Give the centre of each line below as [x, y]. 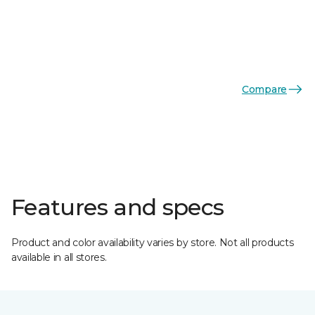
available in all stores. [59, 257]
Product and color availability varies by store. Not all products [153, 243]
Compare [264, 89]
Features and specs [118, 207]
